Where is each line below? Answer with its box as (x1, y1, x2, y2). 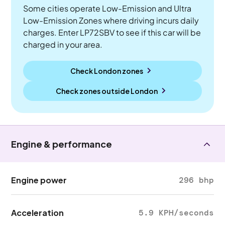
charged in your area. (23, 39, 103, 50)
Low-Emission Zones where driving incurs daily (23, 15, 199, 26)
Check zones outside (55, 86, 131, 95)
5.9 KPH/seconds (138, 207, 214, 218)
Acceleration (11, 207, 64, 218)
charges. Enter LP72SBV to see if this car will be (23, 27, 201, 38)
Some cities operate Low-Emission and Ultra (23, 3, 192, 14)
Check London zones (70, 66, 143, 75)
